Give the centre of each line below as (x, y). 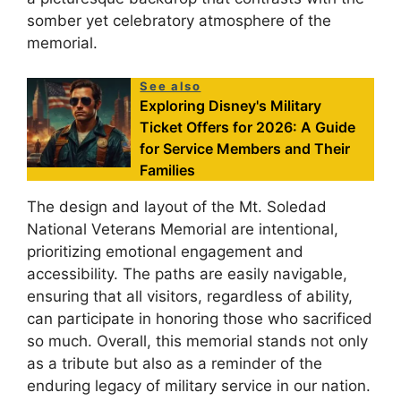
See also (171, 85)
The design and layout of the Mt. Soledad (177, 206)
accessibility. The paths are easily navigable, (187, 273)
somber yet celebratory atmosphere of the (179, 21)
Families (168, 170)
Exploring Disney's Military (231, 105)
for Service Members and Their (245, 148)
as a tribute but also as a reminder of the (175, 363)
